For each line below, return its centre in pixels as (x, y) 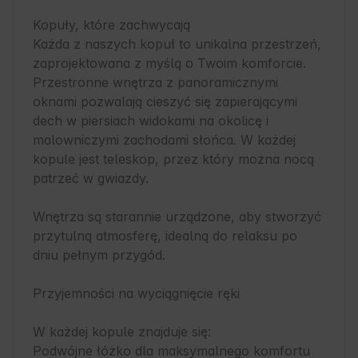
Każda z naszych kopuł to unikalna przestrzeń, (177, 44)
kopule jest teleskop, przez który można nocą (173, 159)
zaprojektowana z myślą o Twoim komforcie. (169, 64)
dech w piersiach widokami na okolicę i (151, 121)
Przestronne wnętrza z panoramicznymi (155, 83)
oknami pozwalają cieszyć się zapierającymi (165, 102)
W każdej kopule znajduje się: (122, 332)
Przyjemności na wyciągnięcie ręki (136, 294)
